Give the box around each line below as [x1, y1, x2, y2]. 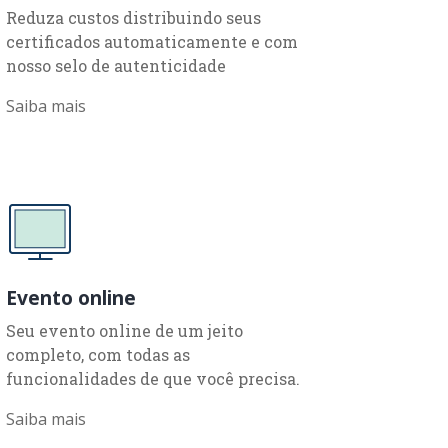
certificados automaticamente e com [6, 30, 298, 52]
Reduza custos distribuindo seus [6, 6, 261, 28]
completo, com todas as [6, 343, 190, 365]
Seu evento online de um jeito [6, 319, 243, 341]
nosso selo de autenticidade [6, 54, 226, 76]
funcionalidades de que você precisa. [6, 367, 300, 389]
